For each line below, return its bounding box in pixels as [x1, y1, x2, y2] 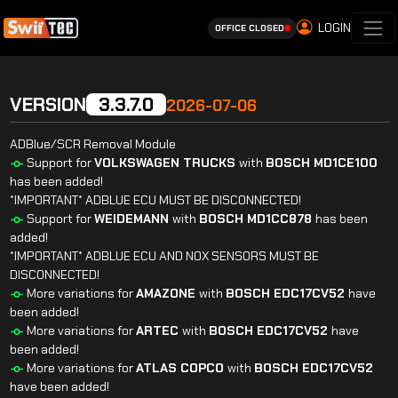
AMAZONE [135, 285, 199, 301]
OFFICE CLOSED [214, 22, 284, 35]
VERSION [9, 92, 86, 116]
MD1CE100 [313, 155, 378, 171]
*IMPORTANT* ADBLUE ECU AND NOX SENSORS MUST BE [9, 248, 319, 264]
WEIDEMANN [93, 211, 172, 227]
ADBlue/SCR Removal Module [9, 136, 176, 152]
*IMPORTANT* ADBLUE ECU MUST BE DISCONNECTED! [9, 192, 301, 208]
